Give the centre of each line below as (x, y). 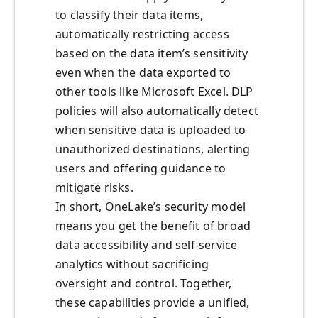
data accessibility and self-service (147, 245)
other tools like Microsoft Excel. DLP (154, 92)
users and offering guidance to (141, 169)
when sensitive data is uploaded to (151, 130)
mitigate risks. (94, 188)
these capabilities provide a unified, (153, 303)
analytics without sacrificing (132, 264)
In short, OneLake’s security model (151, 207)
